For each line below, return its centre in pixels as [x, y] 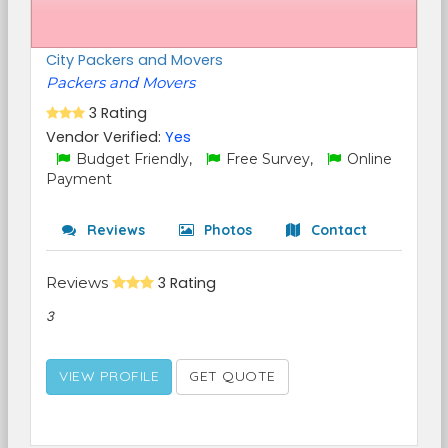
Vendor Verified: [105, 137]
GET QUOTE [232, 376]
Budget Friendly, [134, 159]
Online [367, 159]
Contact [337, 230]
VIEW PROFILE [109, 376]
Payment [79, 179]
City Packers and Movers [134, 60]
